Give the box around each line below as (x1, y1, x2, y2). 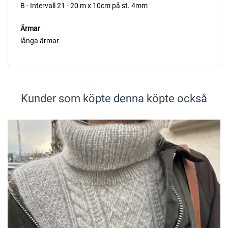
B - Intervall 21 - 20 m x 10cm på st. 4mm (20, 1, 148, 10)
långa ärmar (20, 36, 59, 45)
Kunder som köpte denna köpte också (21, 92, 207, 105)
